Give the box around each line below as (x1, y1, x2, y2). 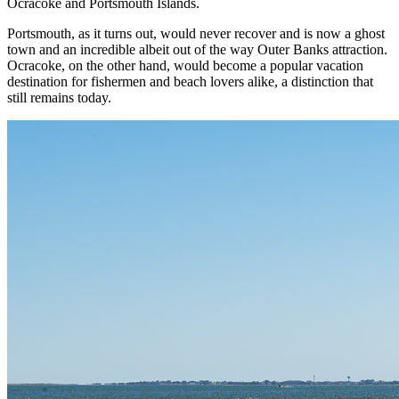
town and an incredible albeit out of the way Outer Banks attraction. (7, 41, 387, 57)
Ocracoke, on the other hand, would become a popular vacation (7, 57, 363, 73)
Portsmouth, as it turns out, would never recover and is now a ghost (7, 25, 385, 41)
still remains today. (7, 89, 111, 105)
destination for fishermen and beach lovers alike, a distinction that (7, 73, 373, 89)
